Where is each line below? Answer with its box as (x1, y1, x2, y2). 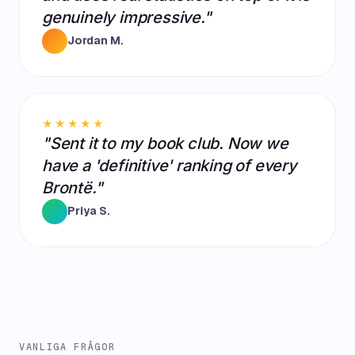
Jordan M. (67, 33, 124, 48)
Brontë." (42, 177, 103, 197)
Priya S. (67, 204, 110, 218)
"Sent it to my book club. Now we (42, 133, 288, 153)
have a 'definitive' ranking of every (42, 155, 297, 175)
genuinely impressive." (42, 7, 212, 27)
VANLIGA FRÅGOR (19, 340, 116, 353)
